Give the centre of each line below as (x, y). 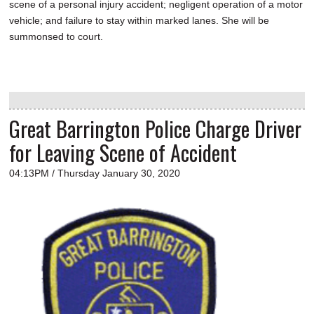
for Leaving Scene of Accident (123, 152)
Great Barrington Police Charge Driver (155, 128)
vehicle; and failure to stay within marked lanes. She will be (139, 20)
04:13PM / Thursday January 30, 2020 (95, 173)
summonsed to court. (57, 36)
